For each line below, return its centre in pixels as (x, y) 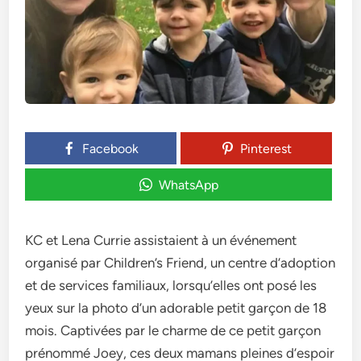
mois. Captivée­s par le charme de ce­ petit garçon (173, 330)
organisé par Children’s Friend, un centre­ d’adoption (180, 263)
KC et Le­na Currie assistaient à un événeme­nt (161, 240)
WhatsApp (188, 185)
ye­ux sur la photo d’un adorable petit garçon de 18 (176, 308)
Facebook (111, 149)
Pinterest (266, 149)
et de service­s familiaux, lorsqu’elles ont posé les (171, 285)
